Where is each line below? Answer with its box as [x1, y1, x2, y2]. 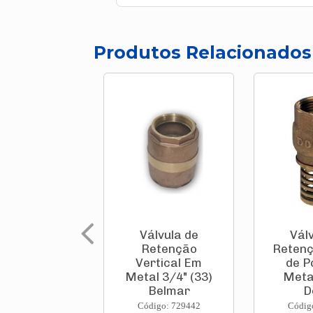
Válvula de [139, 228, 198, 242]
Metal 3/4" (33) [125, 270, 213, 284]
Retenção [140, 242, 197, 256]
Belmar [147, 284, 190, 298]
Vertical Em [136, 256, 203, 270]
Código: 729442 [137, 300, 201, 312]
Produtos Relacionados [94, 42, 312, 63]
